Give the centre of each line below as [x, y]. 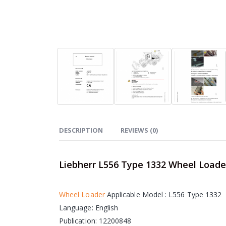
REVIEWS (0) [139, 130]
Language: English [89, 208]
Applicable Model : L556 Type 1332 [163, 195]
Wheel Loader [82, 195]
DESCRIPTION [81, 130]
